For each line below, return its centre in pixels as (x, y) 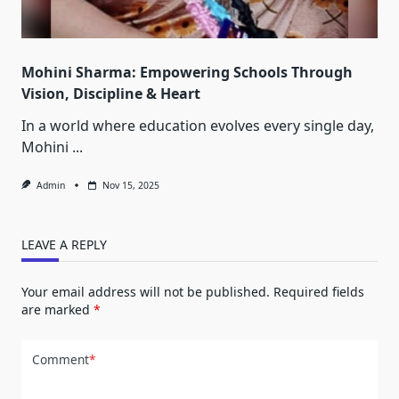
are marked (57, 309)
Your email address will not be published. (146, 291)
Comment (61, 360)
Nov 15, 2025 (130, 185)
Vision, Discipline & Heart (111, 93)
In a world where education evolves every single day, (198, 125)
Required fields (319, 291)
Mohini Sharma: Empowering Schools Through (187, 72)
